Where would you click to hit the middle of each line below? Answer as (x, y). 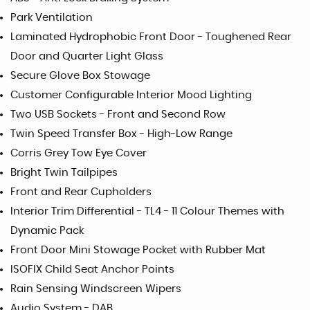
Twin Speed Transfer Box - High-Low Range (121, 134)
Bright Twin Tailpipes (64, 173)
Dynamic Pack (47, 231)
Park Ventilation (52, 18)
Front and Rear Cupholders (81, 192)
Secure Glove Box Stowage (80, 76)
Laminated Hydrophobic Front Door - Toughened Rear (151, 37)
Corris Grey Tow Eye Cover (79, 153)
